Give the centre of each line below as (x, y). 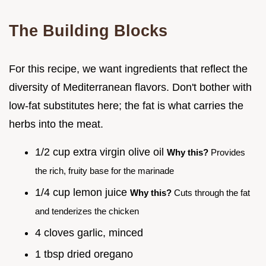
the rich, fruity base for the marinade (104, 171)
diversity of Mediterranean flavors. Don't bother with (130, 88)
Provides (227, 153)
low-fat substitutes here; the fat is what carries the (126, 106)
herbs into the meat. (56, 124)
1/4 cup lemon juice (83, 192)
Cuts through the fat (211, 192)
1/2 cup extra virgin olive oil (101, 152)
